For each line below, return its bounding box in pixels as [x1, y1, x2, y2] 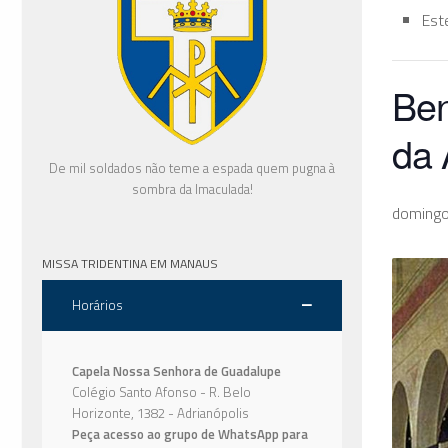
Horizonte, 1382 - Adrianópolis [72, 402, 249, 423]
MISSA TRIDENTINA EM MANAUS [42, 253, 218, 273]
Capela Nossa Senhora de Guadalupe [72, 360, 281, 381]
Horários [72, 294, 123, 315]
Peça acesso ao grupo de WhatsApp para [72, 423, 308, 444]
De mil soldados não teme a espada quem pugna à [49, 157, 335, 178]
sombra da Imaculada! [131, 178, 253, 199]
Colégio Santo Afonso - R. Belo [72, 381, 251, 402]
